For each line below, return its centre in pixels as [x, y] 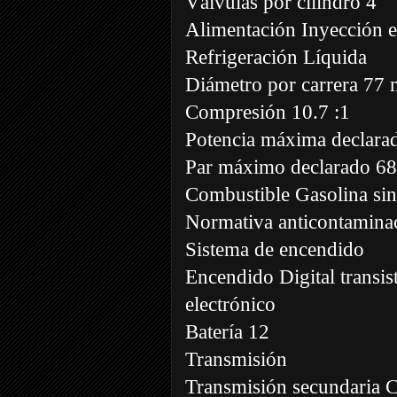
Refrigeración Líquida [276, 57]
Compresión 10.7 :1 [268, 112]
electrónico [230, 304]
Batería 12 [227, 331]
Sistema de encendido [275, 249]
